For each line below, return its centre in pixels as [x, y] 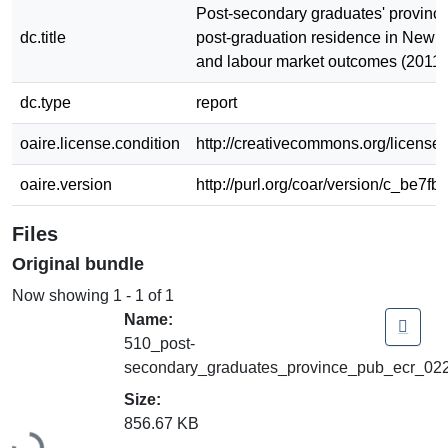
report [216, 102]
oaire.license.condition [100, 143]
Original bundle [78, 263]
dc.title [43, 37]
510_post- [159, 343]
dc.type [45, 102]
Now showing [62, 295]
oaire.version [66, 184]
